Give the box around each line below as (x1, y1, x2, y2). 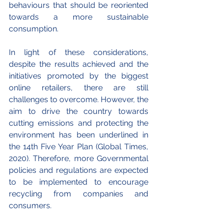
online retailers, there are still (9, 83, 148, 93)
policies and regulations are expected (9, 165, 148, 175)
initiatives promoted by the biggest (9, 71, 148, 81)
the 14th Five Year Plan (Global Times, (9, 142, 148, 152)
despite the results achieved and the (9, 59, 148, 69)
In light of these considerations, (9, 48, 148, 57)
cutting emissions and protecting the (9, 118, 148, 128)
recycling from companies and (9, 189, 148, 199)
